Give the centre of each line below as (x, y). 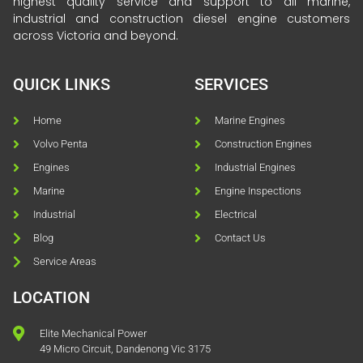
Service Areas (65, 262)
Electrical (236, 215)
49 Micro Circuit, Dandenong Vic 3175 (125, 349)
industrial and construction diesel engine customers (181, 18)
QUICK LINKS (62, 85)
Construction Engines (263, 144)
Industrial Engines (255, 168)
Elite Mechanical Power (93, 334)
